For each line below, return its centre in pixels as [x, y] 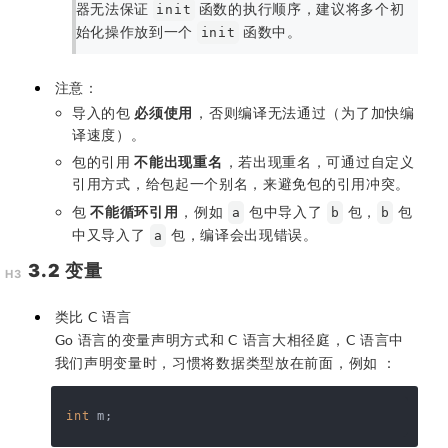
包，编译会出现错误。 [242, 234]
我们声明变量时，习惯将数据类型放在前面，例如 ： [225, 363]
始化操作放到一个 [136, 32]
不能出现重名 [178, 162]
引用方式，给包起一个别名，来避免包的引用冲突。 [241, 184]
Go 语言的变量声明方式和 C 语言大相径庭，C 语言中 [229, 340]
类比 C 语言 [93, 317]
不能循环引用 [134, 211]
